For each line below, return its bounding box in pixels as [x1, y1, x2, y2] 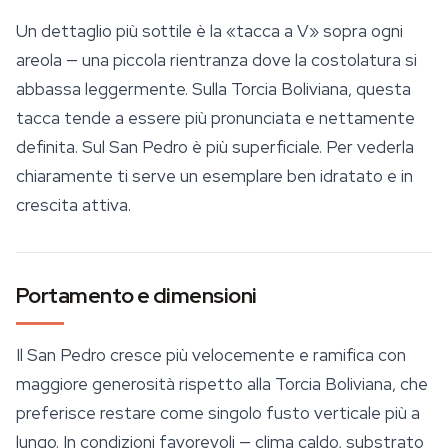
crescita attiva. [16, 194, 131, 217]
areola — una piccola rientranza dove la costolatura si [16, 49, 417, 72]
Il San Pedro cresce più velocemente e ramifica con [16, 344, 406, 367]
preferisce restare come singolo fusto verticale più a [16, 402, 420, 425]
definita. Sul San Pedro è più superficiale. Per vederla [16, 136, 414, 159]
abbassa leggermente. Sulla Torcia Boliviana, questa [16, 78, 411, 101]
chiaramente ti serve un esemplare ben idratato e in [16, 165, 413, 188]
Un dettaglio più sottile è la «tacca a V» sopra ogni [16, 20, 403, 43]
